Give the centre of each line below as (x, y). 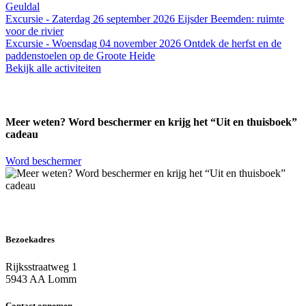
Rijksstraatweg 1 (41, 266)
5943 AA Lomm (41, 279)
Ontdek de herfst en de (233, 43)
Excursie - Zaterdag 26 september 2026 (92, 18)
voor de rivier (34, 31)
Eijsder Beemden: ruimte (231, 18)
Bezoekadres (30, 240)
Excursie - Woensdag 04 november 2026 (95, 43)
